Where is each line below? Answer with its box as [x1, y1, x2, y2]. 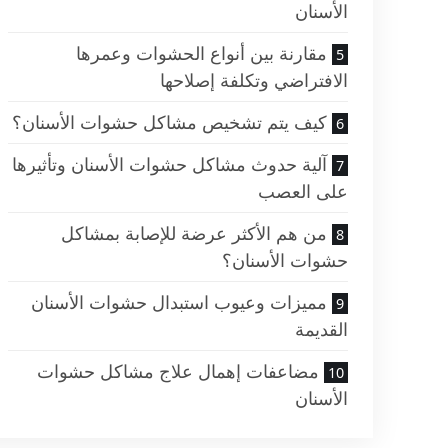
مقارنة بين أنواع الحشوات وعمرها [75, 41, 327, 66]
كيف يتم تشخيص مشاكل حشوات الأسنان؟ [11, 110, 327, 135]
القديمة [294, 317, 348, 342]
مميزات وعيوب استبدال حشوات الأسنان [30, 290, 327, 315]
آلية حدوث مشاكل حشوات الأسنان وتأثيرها [11, 152, 327, 177]
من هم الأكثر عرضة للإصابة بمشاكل [60, 221, 327, 246]
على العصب [257, 179, 348, 204]
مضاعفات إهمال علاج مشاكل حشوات [36, 359, 319, 384]
